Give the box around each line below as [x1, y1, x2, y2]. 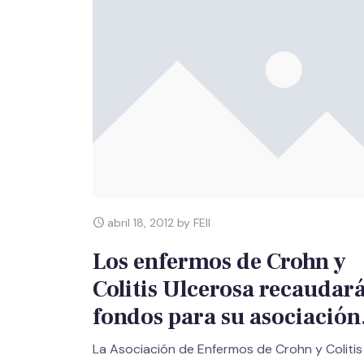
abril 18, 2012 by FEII [104, 214, 210, 230]
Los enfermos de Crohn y [93, 246, 346, 276]
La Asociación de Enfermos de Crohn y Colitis [93, 340, 362, 357]
